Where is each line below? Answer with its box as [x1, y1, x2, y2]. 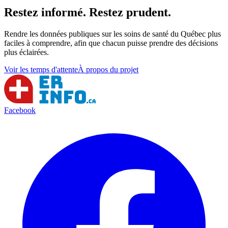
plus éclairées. [4, 47, 49, 56]
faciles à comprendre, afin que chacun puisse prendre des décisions [4, 38, 218, 47]
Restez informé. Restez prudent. [4, 5, 171, 19]
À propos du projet [78, 65, 138, 74]
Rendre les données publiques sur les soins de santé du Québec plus [4, 29, 221, 38]
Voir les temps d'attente [4, 65, 78, 74]
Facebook [4, 105, 36, 115]
